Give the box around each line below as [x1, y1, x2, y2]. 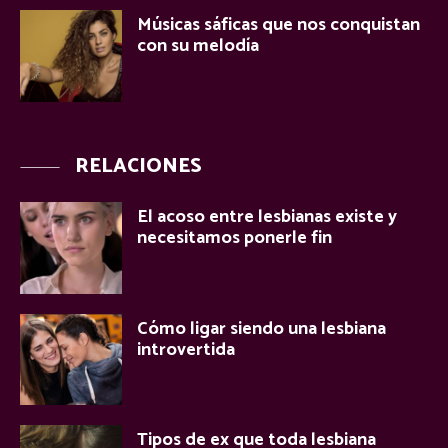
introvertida [137, 334, 235, 365]
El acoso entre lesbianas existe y [137, 201, 397, 232]
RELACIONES [75, 149, 202, 183]
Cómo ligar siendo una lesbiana [137, 313, 386, 344]
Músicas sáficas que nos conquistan [137, 9, 420, 40]
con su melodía [137, 30, 259, 61]
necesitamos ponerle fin [137, 222, 332, 253]
